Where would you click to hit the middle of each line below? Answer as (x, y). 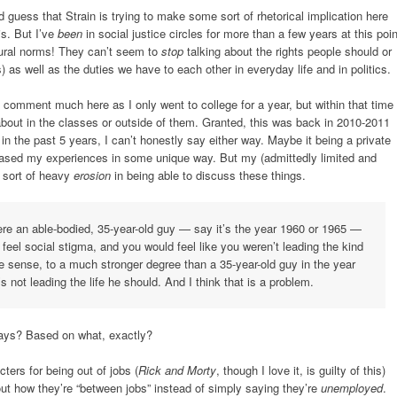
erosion (92, 175)
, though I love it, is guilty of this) (301, 370)
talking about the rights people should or (288, 51)
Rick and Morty (177, 370)
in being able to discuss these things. (208, 175)
